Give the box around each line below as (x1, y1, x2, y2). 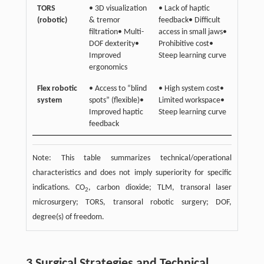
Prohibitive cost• (158, 39, 213, 48)
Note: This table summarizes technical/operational (32, 154, 232, 163)
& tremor (88, 16, 120, 25)
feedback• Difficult (158, 16, 220, 25)
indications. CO (32, 183, 85, 192)
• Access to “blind (88, 84, 147, 93)
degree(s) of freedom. (32, 213, 104, 222)
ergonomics (88, 63, 127, 72)
